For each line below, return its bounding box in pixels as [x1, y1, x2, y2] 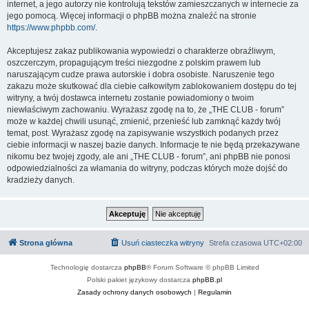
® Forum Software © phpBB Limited [146, 263, 259, 271]
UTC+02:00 [263, 239, 302, 247]
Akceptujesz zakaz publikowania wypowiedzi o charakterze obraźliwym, [7, 46, 275, 56]
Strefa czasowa [209, 239, 263, 247]
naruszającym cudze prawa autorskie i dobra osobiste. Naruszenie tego [7, 70, 275, 79]
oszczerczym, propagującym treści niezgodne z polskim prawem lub [7, 58, 261, 68]
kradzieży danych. [7, 175, 74, 185]
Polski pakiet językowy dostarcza [87, 276, 192, 283]
